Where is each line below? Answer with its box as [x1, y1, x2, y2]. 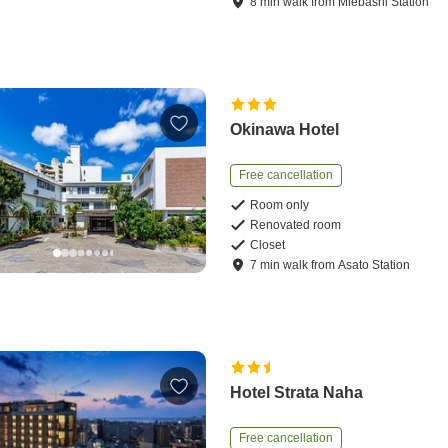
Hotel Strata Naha [230, 384, 364, 402]
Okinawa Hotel [230, 121, 340, 139]
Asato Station [338, 258, 411, 273]
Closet [250, 238, 286, 253]
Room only [250, 198, 310, 213]
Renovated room [250, 218, 342, 233]
